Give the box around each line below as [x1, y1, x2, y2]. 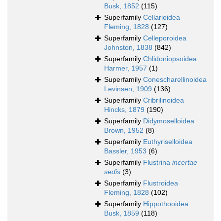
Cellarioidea [143, 13, 180, 22]
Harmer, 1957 [104, 64, 147, 73]
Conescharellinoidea [143, 75, 207, 84]
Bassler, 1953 [104, 147, 147, 155]
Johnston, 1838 [104, 43, 152, 52]
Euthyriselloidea [143, 138, 192, 146]
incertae [172, 158, 197, 167]
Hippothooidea [143, 200, 188, 208]
